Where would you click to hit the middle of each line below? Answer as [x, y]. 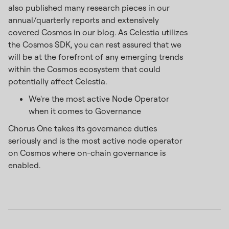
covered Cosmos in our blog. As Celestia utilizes [98, 32]
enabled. [24, 165]
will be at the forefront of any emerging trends [96, 57]
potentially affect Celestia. [58, 82]
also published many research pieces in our [89, 8]
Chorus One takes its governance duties [83, 129]
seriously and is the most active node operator [95, 141]
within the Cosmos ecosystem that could [84, 69]
